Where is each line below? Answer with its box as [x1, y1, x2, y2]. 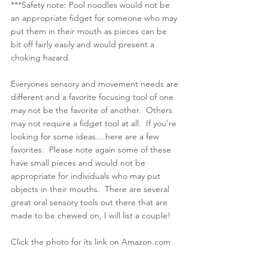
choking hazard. [11, 51, 73, 63]
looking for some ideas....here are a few [11, 130, 162, 142]
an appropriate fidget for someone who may [11, 12, 179, 23]
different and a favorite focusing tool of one [11, 91, 176, 102]
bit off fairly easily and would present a [11, 38, 157, 50]
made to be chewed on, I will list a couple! [11, 209, 173, 221]
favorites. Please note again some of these [11, 144, 173, 155]
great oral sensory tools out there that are [11, 196, 170, 208]
